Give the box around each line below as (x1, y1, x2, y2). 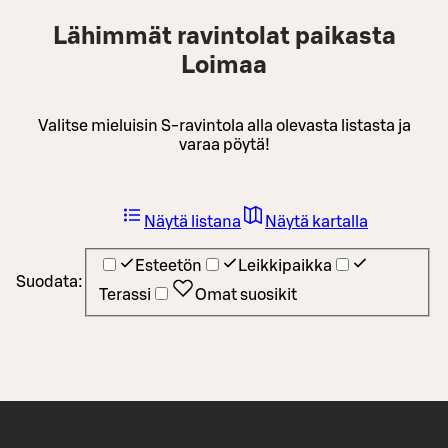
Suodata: (16, 274, 83, 291)
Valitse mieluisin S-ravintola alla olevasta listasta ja (37, 117, 411, 134)
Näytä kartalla (265, 213, 368, 230)
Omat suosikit (195, 287, 297, 304)
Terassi (99, 287, 151, 304)
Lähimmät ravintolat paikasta (52, 24, 396, 49)
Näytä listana (144, 213, 241, 230)
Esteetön (135, 258, 202, 275)
